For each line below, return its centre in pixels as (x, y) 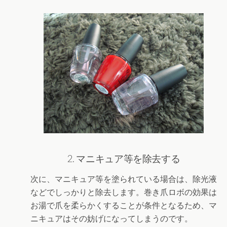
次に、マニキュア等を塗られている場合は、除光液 (124, 179)
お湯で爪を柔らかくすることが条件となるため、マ (124, 205)
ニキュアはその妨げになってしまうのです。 (111, 218)
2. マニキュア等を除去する (124, 158)
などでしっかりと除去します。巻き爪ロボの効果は (124, 192)
